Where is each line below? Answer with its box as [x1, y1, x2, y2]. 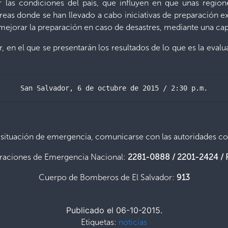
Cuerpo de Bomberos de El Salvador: [38, 172, 177, 182]
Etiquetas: [81, 217, 119, 227]
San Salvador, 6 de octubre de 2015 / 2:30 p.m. [20, 83, 208, 92]
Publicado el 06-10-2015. [66, 205, 162, 215]
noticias [119, 217, 147, 227]
